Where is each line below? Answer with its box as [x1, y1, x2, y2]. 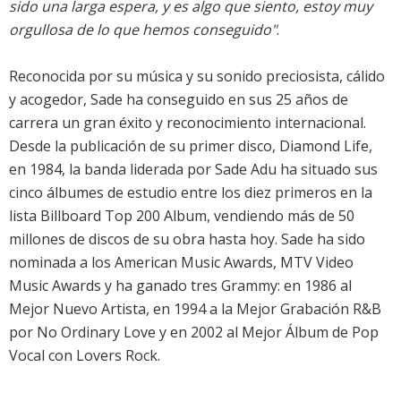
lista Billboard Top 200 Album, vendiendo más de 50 [9, 206, 354, 226]
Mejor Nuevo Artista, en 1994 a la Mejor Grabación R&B [9, 299, 381, 320]
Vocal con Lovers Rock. [9, 346, 160, 366]
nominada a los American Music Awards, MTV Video [9, 252, 354, 273]
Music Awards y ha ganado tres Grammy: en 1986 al [9, 276, 352, 296]
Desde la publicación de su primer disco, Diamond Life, [9, 136, 372, 157]
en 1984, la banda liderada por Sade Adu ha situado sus [9, 159, 378, 180]
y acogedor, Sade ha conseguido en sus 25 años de [9, 90, 348, 110]
